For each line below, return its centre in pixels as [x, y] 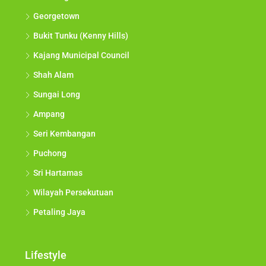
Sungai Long [57, 95]
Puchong [50, 153]
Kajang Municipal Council [81, 56]
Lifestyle [46, 255]
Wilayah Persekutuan [73, 193]
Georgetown [56, 16]
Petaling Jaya [59, 212]
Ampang [49, 114]
